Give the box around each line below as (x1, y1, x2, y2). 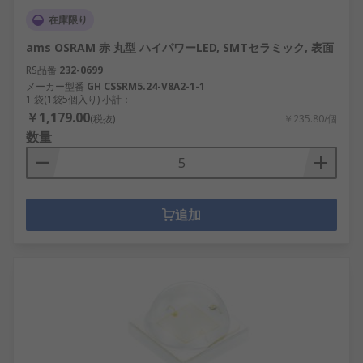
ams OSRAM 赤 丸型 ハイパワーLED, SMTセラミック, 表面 (26, 40, 334, 55)
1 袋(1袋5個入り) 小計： (26, 92, 131, 106)
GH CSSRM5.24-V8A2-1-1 (87, 79, 205, 93)
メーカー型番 (26, 79, 84, 93)
